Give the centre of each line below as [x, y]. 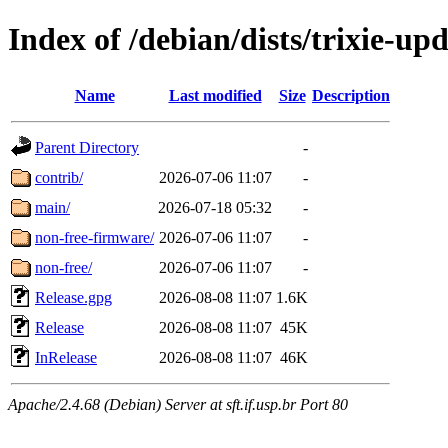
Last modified [215, 95]
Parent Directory [87, 147]
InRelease [66, 357]
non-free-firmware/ [94, 237]
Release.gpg [73, 297]
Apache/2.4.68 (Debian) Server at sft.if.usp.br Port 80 [178, 404]
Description [351, 95]
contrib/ [59, 177]
